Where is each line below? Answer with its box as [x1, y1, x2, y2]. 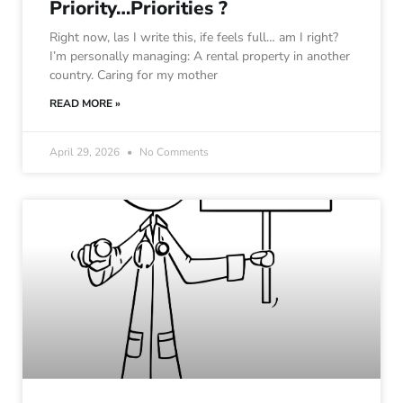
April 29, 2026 [49, 145, 122, 160]
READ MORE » [49, 96, 121, 112]
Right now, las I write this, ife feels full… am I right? [49, 29, 338, 47]
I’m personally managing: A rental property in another [49, 48, 350, 66]
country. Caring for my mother [49, 67, 218, 85]
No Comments [137, 145, 209, 160]
